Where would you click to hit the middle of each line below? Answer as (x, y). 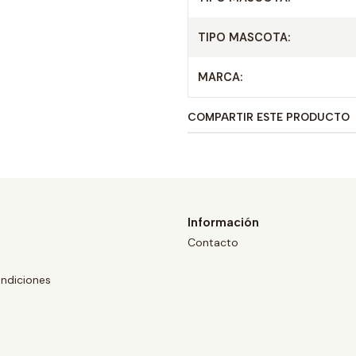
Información (223, 222)
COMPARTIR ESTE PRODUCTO (269, 117)
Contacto (213, 243)
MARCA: (220, 77)
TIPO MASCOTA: (244, 37)
